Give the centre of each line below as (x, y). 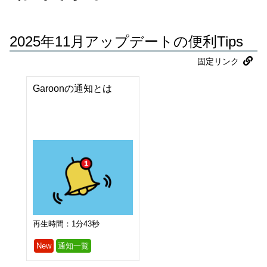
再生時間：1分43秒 (66, 223)
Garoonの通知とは (72, 88)
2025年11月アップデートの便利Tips (126, 42)
